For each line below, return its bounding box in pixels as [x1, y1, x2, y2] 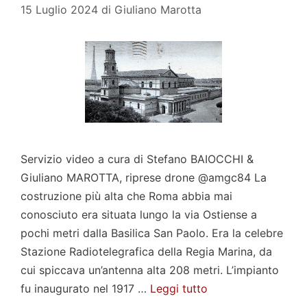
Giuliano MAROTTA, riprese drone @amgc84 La [21, 170, 267, 184]
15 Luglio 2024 [21, 2, 98, 16]
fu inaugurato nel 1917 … [21, 281, 150, 295]
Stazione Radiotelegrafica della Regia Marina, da [21, 244, 272, 258]
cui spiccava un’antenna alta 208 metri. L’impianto [21, 262, 279, 277]
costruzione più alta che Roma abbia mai [21, 188, 232, 203]
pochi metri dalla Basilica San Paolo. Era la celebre [21, 225, 283, 240]
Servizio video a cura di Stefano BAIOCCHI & [21, 151, 254, 166]
